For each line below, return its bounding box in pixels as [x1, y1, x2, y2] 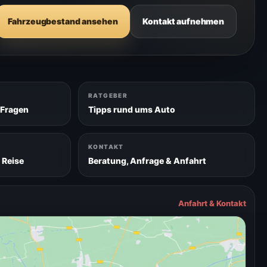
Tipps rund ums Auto [88, 104, 175, 115]
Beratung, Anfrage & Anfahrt [88, 156, 206, 166]
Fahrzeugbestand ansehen [7, 16, 118, 27]
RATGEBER [88, 92, 128, 100]
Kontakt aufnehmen [142, 16, 224, 27]
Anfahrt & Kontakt [178, 198, 246, 209]
